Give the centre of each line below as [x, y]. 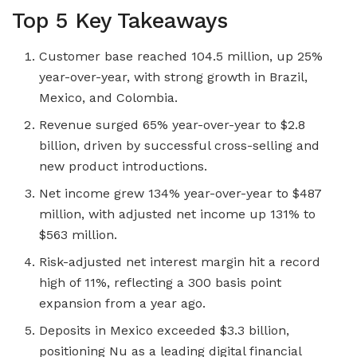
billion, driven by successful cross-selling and [180, 146]
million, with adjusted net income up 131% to [178, 214]
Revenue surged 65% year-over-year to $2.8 [173, 125]
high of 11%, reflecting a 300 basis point [161, 283]
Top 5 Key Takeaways [120, 21]
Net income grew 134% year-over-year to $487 [181, 194]
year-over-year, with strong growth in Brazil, [174, 77]
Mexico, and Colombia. [109, 98]
